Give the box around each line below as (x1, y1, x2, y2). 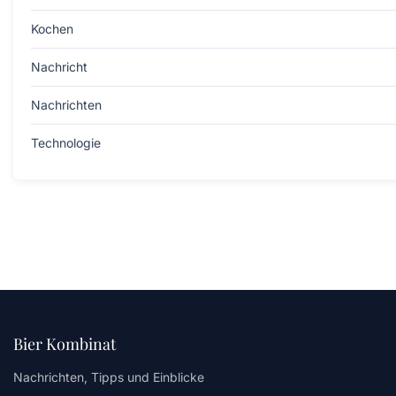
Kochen (31, 21, 73, 37)
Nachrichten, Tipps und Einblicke (13, 369, 204, 385)
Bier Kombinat (13, 333, 116, 355)
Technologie (31, 135, 101, 151)
